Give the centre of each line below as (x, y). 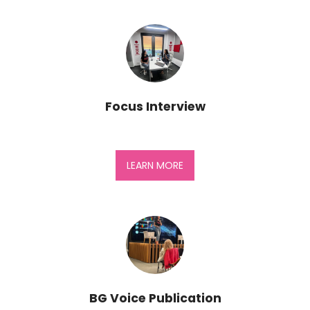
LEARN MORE (155, 165)
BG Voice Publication (155, 299)
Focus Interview (155, 107)
